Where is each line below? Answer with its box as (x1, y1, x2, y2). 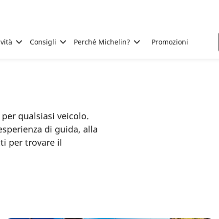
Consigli (30, 37, 56, 46)
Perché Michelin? (74, 37, 130, 46)
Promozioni (152, 37, 188, 46)
